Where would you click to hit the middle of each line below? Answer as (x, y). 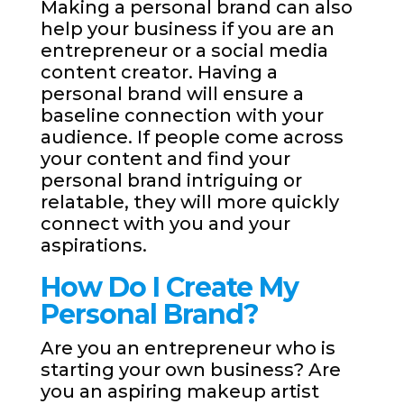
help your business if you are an (187, 29)
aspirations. (96, 246)
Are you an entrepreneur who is (188, 349)
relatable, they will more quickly (189, 202)
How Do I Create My (169, 288)
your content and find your (165, 159)
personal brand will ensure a (172, 94)
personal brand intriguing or (171, 181)
